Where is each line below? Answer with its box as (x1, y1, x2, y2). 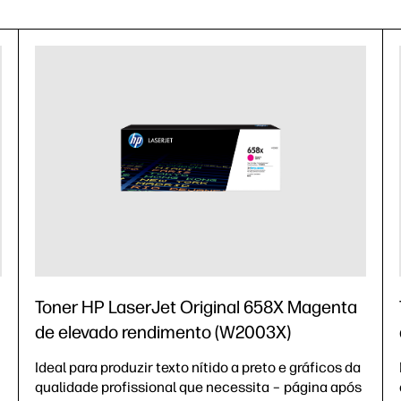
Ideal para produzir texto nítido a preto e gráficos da (35, 358, 361, 376)
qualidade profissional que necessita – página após (35, 378, 362, 396)
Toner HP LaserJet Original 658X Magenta (35, 295, 357, 318)
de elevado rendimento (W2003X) (35, 320, 291, 343)
